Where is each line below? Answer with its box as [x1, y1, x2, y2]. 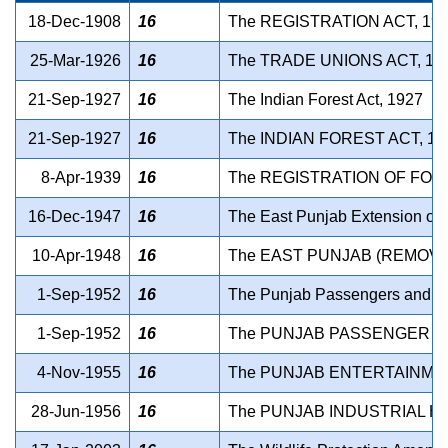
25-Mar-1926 [30, 52, 121, 70]
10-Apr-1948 [32, 247, 121, 265]
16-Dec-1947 [28, 208, 121, 226]
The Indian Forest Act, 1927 [228, 91, 423, 109]
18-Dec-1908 [28, 13, 121, 31]
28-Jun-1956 [31, 403, 121, 421]
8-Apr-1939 [41, 169, 121, 187]
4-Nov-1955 [37, 364, 121, 382]
